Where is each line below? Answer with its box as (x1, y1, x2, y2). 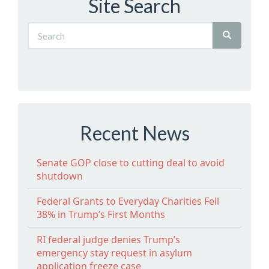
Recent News (79, 121, 190, 145)
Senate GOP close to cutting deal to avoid (37, 156, 225, 169)
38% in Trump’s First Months (37, 207, 165, 221)
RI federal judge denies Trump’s (37, 232, 180, 246)
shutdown (37, 169, 83, 183)
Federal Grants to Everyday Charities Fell (37, 194, 219, 208)
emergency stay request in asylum (37, 246, 192, 259)
